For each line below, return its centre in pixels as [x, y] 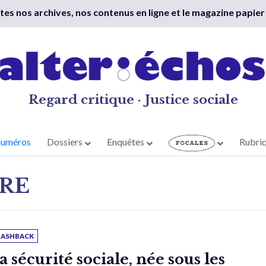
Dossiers [66, 142]
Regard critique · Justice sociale [133, 100]
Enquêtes [127, 142]
